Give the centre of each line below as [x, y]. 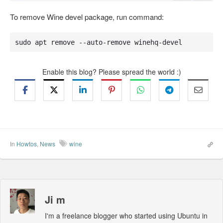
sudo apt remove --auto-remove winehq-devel [98, 42]
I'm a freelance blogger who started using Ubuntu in [126, 216]
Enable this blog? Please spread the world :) [111, 72]
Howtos [27, 144]
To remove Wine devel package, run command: [87, 17]
